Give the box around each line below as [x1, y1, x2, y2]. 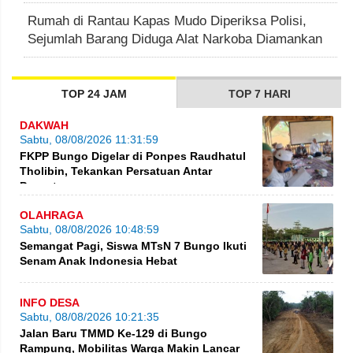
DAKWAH [20, 118, 69, 132]
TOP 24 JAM [61, 87, 127, 100]
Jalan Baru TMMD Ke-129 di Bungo [20, 326, 207, 340]
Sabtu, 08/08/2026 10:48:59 [20, 222, 159, 236]
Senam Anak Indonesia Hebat [20, 254, 177, 267]
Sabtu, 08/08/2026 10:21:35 [20, 310, 159, 323]
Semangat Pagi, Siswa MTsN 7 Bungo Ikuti [20, 239, 247, 252]
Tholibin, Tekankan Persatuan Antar [20, 164, 212, 177]
